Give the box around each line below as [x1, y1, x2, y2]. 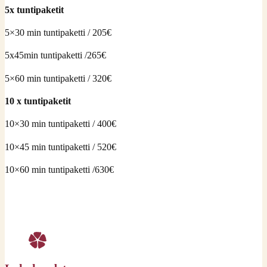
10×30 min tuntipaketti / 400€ [5, 118, 119, 130]
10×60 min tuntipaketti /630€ [5, 163, 114, 175]
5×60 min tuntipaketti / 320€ [5, 72, 111, 84]
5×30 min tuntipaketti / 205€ [5, 27, 111, 39]
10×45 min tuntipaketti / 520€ [5, 141, 119, 153]
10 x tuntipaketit [5, 95, 71, 107]
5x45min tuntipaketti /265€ [5, 49, 108, 61]
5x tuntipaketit [5, 4, 64, 15]
